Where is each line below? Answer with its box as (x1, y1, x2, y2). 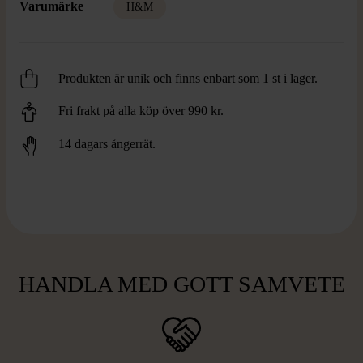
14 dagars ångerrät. (58, 137, 156, 152)
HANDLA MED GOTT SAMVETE (18, 271, 345, 297)
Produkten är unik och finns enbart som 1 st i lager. (58, 71, 318, 85)
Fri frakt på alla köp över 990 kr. (58, 104, 224, 117)
